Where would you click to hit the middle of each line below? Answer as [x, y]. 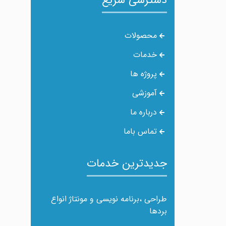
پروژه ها [145, 74]
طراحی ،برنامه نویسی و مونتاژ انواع [109, 199]
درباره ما [145, 112]
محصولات [142, 36]
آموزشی [146, 93]
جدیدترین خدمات [127, 163]
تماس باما [141, 131]
